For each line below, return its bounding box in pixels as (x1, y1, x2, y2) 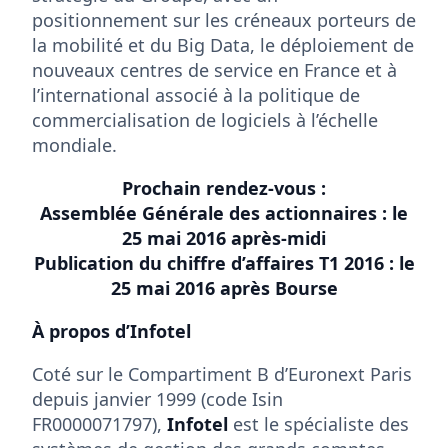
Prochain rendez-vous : (122, 175, 326, 200)
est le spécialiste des (228, 411, 409, 436)
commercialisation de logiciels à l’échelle (32, 107, 378, 132)
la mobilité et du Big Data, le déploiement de (32, 32, 414, 57)
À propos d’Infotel (32, 318, 191, 343)
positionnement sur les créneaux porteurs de (32, 7, 416, 32)
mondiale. (32, 132, 117, 157)
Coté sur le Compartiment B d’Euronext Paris (32, 361, 412, 386)
